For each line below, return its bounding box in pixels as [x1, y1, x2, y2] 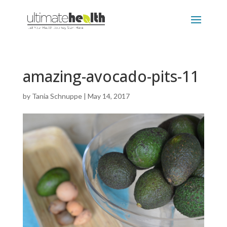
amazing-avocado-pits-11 [22, 66, 199, 87]
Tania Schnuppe [31, 92, 82, 100]
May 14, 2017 [87, 92, 130, 100]
